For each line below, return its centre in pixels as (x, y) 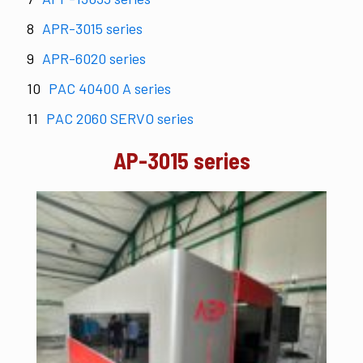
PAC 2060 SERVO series (120, 118)
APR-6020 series (94, 58)
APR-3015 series (92, 28)
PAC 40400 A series (110, 88)
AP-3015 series (181, 160)
